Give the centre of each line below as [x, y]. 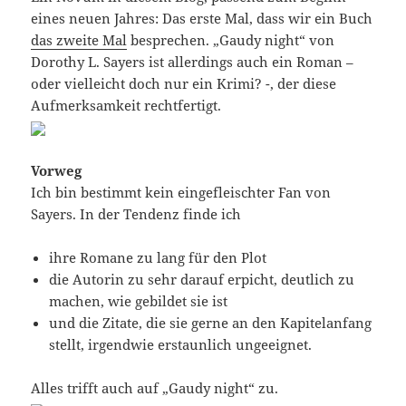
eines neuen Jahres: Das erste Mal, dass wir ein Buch [202, 18]
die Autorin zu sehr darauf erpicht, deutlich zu [202, 279]
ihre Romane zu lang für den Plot [158, 257]
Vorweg [57, 170]
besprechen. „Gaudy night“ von [231, 39]
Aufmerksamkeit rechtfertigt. [126, 105]
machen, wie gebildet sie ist [139, 300]
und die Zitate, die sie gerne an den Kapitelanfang [211, 322]
